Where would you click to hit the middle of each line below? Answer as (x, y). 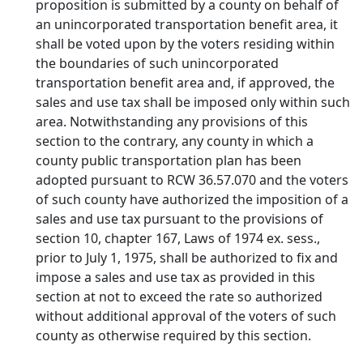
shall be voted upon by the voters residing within (185, 44)
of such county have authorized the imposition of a (192, 199)
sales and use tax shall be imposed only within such (193, 102)
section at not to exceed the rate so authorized (179, 297)
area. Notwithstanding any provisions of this (172, 122)
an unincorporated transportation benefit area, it (187, 24)
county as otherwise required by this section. (173, 335)
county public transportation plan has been (169, 160)
